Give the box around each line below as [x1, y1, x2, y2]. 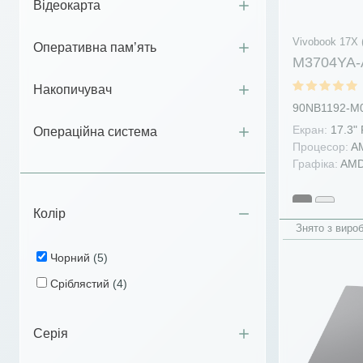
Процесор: [293, 140, 348, 153]
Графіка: [293, 157, 338, 170]
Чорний [50, 250, 93, 264]
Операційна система [33, 125, 157, 139]
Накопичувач [33, 83, 112, 97]
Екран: [293, 123, 327, 136]
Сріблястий [50, 276, 113, 290]
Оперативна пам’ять [33, 41, 156, 55]
